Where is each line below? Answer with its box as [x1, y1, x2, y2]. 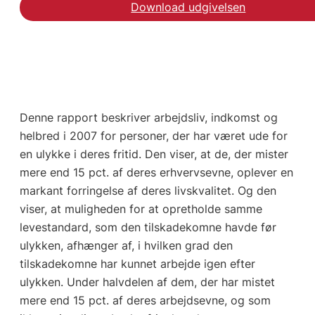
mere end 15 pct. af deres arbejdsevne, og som [19, 293, 271, 308]
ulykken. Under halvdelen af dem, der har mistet [19, 275, 275, 290]
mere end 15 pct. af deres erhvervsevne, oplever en [19, 165, 293, 180]
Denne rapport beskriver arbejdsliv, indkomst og [19, 110, 278, 125]
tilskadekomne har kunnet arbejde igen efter [19, 257, 255, 271]
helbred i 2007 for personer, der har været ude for [19, 129, 288, 143]
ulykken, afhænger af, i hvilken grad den [19, 238, 233, 253]
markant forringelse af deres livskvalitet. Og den [19, 184, 276, 198]
